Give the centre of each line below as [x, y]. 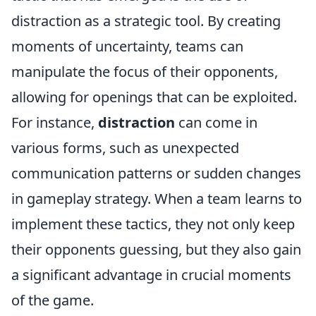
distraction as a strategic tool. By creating [146, 21]
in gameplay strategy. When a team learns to [157, 199]
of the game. [53, 300]
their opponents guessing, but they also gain [156, 249]
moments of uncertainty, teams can [127, 46]
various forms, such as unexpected [125, 148]
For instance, [55, 122]
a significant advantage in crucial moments [151, 275]
